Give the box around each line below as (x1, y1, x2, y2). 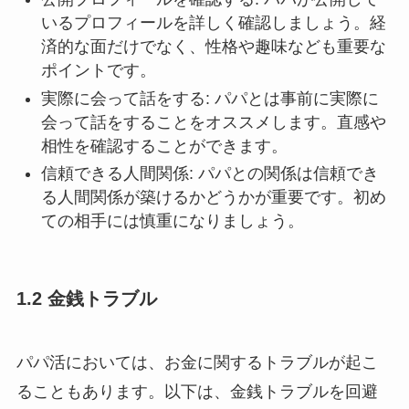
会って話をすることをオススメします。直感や (40, 112, 386, 131)
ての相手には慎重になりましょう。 (40, 212, 304, 231)
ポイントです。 (40, 61, 156, 80)
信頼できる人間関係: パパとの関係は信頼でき (40, 164, 379, 184)
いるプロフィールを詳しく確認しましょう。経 (40, 14, 386, 33)
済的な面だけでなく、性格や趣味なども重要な (40, 37, 386, 57)
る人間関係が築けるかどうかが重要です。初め (40, 188, 386, 207)
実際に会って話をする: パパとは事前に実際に (40, 89, 379, 108)
